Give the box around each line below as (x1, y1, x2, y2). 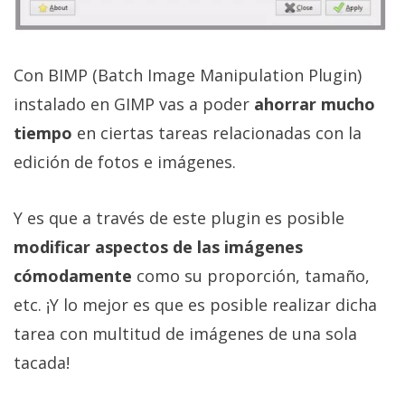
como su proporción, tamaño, (132, 264, 370, 287)
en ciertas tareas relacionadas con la (72, 121, 362, 144)
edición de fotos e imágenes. (14, 150, 236, 173)
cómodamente (14, 264, 132, 287)
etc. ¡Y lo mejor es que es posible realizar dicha (14, 293, 377, 316)
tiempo (14, 121, 72, 144)
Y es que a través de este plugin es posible (14, 206, 344, 229)
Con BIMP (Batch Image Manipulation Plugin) (14, 63, 362, 86)
